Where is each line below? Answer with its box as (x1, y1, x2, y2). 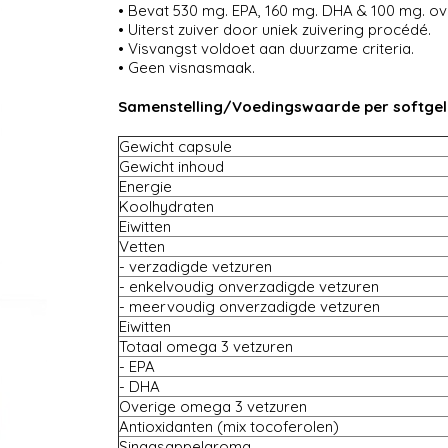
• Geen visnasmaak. (117, 58, 255, 78)
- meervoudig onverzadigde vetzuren (118, 297, 380, 317)
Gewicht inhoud (118, 157, 224, 177)
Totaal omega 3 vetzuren (118, 337, 293, 357)
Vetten (118, 237, 165, 257)
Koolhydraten (118, 197, 214, 217)
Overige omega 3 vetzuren (118, 397, 307, 417)
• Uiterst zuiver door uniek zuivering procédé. (117, 20, 431, 40)
